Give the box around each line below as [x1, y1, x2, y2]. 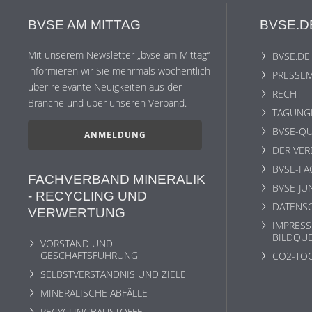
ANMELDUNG [84, 130, 146, 141]
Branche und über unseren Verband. [28, 95, 187, 109]
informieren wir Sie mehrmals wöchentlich [28, 63, 210, 77]
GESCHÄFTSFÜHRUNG [40, 249, 138, 263]
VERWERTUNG [28, 205, 125, 220]
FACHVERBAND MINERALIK [28, 171, 205, 187]
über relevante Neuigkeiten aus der [28, 79, 182, 93]
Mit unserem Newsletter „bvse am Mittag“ [28, 47, 210, 61]
